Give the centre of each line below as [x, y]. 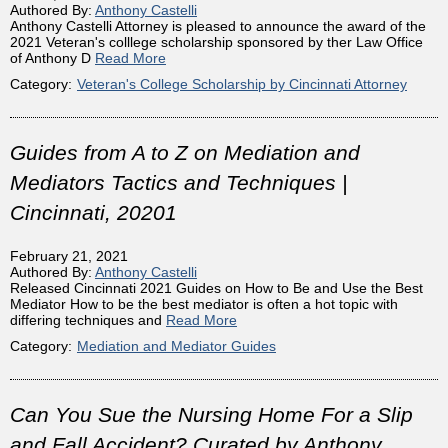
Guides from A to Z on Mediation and [185, 152]
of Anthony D [52, 57]
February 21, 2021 [69, 255]
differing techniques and [88, 319]
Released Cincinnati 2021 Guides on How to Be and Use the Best [216, 287]
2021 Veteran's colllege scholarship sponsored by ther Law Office [216, 41]
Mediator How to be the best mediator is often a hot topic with [204, 303]
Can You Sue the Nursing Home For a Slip [211, 414]
